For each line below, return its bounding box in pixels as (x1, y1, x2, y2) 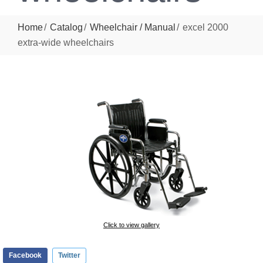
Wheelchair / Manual (89, 22, 176, 32)
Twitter (58, 251, 80, 259)
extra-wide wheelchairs (18, 37, 114, 48)
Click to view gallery (103, 221, 160, 228)
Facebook (9, 251, 42, 259)
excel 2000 (182, 22, 228, 32)
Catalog (49, 22, 83, 32)
